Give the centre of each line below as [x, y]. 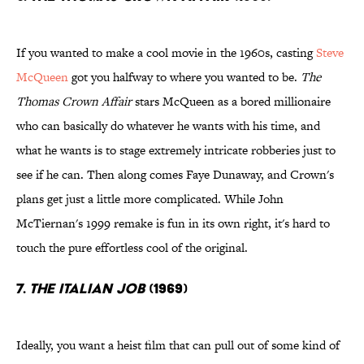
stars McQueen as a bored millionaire [231, 102]
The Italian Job [87, 288]
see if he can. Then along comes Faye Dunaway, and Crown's [175, 175]
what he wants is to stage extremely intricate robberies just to [176, 150]
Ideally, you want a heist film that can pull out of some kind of [178, 345]
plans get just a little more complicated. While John [150, 199]
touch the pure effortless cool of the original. [132, 248]
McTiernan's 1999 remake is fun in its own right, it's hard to [173, 223]
